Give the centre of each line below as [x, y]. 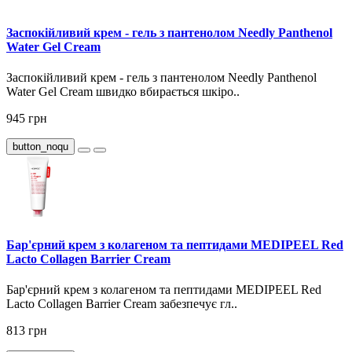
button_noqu [40, 147]
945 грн [27, 119]
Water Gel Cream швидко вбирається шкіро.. [123, 92]
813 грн [27, 330]
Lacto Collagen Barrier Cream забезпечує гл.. [122, 304]
